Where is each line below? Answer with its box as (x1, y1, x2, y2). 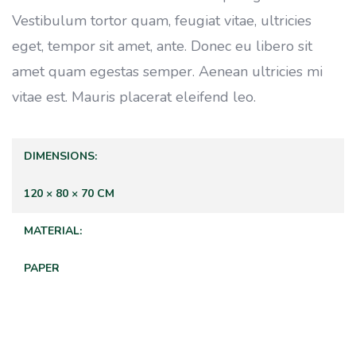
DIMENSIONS (24, 149, 95, 164)
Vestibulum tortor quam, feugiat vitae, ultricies (12, 11, 311, 31)
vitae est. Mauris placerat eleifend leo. (12, 87, 256, 107)
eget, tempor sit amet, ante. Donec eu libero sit (12, 37, 312, 56)
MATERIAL (24, 223, 79, 239)
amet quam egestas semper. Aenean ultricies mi (12, 62, 323, 82)
